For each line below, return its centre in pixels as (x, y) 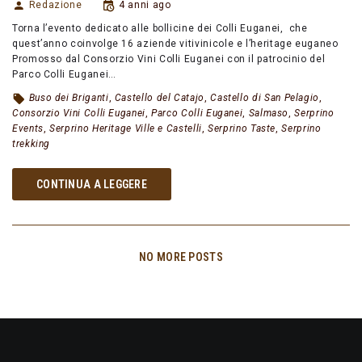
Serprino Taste (242, 129)
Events (28, 129)
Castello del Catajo (159, 98)
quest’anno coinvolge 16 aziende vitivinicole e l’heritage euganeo (175, 44)
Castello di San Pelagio (265, 98)
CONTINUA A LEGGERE (92, 184)
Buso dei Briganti (69, 98)
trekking (32, 144)
